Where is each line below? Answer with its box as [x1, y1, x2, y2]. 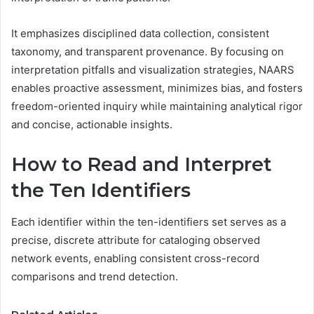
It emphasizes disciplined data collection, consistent [11, 27, 269, 41]
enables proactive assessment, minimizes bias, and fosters [11, 81, 303, 95]
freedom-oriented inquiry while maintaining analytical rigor [11, 100, 303, 114]
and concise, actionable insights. [11, 118, 172, 132]
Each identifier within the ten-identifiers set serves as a [11, 214, 286, 228]
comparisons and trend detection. [11, 269, 178, 283]
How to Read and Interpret [11, 153, 272, 177]
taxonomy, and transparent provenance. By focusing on [11, 45, 284, 59]
